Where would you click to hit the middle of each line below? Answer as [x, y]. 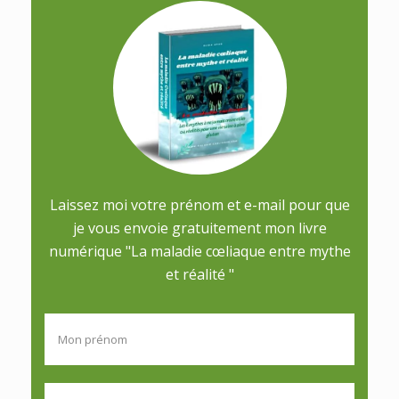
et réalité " [199, 274]
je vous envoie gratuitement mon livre [199, 228]
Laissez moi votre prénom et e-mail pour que [199, 204]
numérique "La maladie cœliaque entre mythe [199, 251]
